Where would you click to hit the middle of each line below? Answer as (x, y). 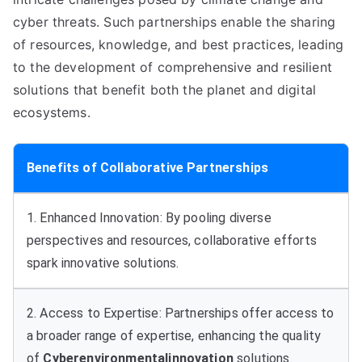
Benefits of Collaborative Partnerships (148, 168)
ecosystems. (52, 112)
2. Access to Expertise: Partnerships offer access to (181, 313)
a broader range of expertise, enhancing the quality (174, 336)
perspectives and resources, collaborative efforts (172, 240)
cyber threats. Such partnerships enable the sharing (175, 22)
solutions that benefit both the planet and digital (165, 90)
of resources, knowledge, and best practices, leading (179, 44)
